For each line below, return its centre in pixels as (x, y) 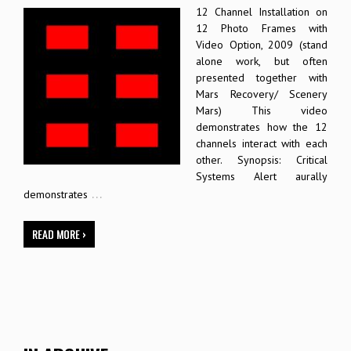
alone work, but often (262, 62)
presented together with (262, 78)
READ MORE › (59, 233)
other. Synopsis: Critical (262, 160)
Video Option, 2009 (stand (262, 45)
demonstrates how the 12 (262, 127)
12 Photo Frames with (262, 29)
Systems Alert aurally (262, 177)
